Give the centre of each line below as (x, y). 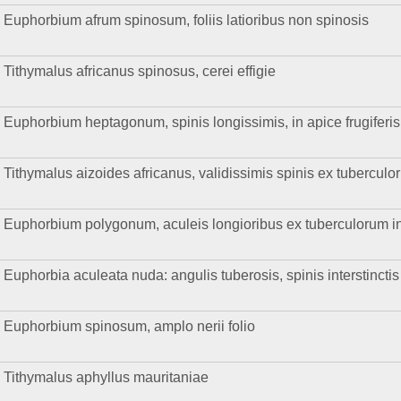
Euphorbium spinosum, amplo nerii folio (130, 326)
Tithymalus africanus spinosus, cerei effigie (140, 71)
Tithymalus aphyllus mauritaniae (107, 377)
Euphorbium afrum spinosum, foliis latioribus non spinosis (187, 20)
